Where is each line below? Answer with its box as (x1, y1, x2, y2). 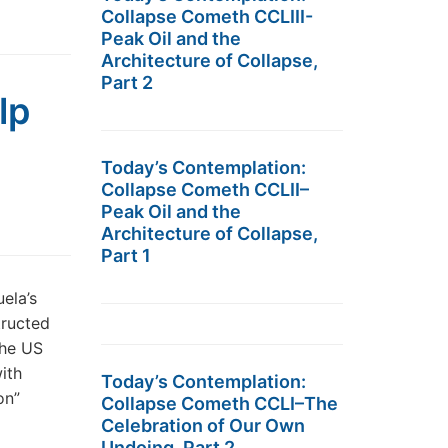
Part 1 (101, 245, 151, 266)
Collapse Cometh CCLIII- (101, 6, 313, 27)
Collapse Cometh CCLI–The (101, 393, 338, 414)
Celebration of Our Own (101, 415, 305, 436)
